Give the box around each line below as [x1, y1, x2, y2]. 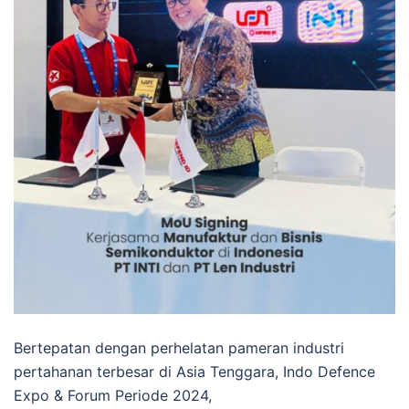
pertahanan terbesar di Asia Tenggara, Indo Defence [14, 362, 375, 381]
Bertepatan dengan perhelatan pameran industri [14, 338, 344, 357]
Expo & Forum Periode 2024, [14, 385, 212, 404]
